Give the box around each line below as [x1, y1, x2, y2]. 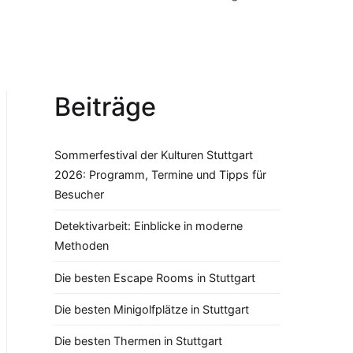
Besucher [54, 187, 104, 201]
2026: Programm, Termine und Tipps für [54, 167, 266, 181]
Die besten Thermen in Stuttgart [54, 334, 222, 348]
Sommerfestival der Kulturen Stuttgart [54, 147, 253, 162]
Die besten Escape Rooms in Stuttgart [54, 270, 255, 284]
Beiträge [54, 91, 156, 122]
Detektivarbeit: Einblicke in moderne [54, 219, 243, 233]
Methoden [54, 239, 109, 253]
